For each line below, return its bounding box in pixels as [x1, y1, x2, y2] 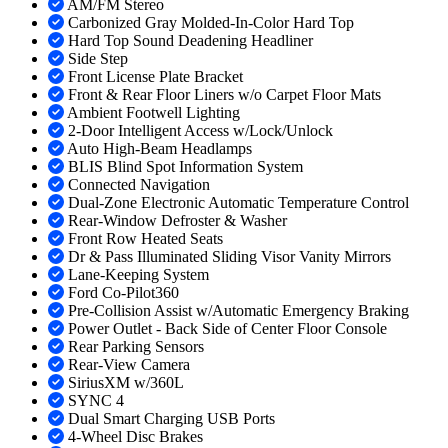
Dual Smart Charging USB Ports [68, 410, 275, 428]
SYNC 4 [68, 392, 124, 410]
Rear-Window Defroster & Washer [68, 212, 287, 230]
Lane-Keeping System [68, 266, 209, 284]
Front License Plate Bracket [68, 68, 243, 86]
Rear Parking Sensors [68, 338, 204, 356]
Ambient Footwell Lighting [67, 104, 240, 122]
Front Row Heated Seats [68, 230, 223, 248]
